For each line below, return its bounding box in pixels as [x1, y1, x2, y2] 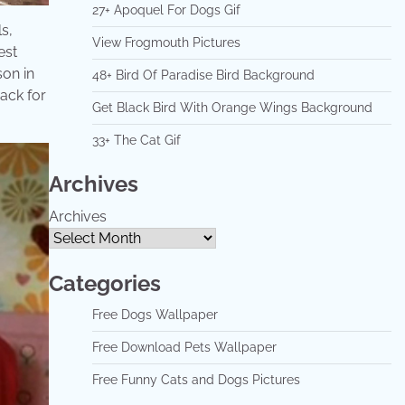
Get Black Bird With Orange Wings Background [91, 100, 372, 115]
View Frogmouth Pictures [91, 35, 240, 50]
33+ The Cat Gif [91, 133, 181, 147]
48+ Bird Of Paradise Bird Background [91, 68, 315, 82]
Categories [48, 270, 161, 297]
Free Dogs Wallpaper [91, 307, 218, 322]
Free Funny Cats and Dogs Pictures [91, 372, 300, 387]
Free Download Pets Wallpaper [91, 340, 277, 354]
